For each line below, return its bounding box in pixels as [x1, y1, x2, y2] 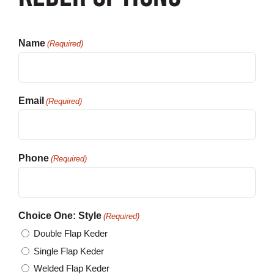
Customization [15, 12, 80, 23]
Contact [15, 46, 50, 57]
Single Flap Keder [33, 245, 104, 256]
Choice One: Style [18, 210, 102, 221]
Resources [15, 81, 64, 91]
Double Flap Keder [33, 228, 108, 239]
